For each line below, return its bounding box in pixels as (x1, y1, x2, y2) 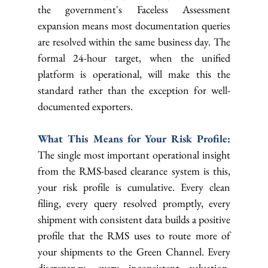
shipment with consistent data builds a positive (37, 212, 231, 227)
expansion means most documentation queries (37, 19, 231, 33)
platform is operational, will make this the (37, 67, 231, 81)
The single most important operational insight (37, 148, 231, 162)
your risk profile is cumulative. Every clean (37, 180, 231, 194)
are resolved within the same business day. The (37, 35, 231, 49)
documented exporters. (37, 99, 133, 114)
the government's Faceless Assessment (37, 2, 231, 17)
